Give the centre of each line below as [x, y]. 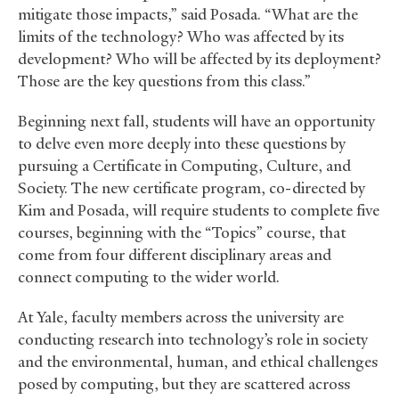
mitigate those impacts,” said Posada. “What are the [188, 14]
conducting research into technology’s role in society [193, 339]
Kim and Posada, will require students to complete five [199, 210]
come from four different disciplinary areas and [175, 254]
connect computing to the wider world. [149, 277]
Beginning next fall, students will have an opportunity [196, 121]
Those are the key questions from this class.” [164, 81]
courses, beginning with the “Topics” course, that [182, 232]
